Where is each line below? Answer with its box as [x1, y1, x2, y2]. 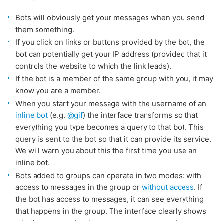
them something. [15, 25, 74, 34]
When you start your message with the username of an [15, 99, 206, 108]
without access [142, 183, 194, 192]
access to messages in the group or [15, 183, 142, 192]
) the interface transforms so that [83, 110, 198, 120]
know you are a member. [15, 86, 101, 95]
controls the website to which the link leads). [15, 61, 171, 71]
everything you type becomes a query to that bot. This [15, 122, 204, 132]
